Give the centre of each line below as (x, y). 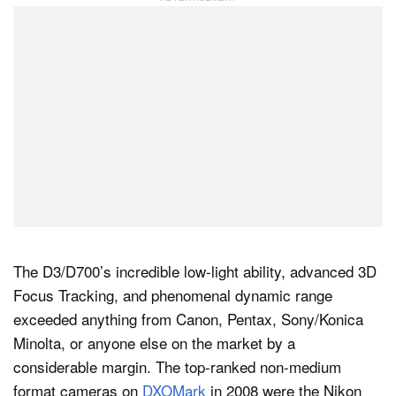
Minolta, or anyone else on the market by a (154, 342)
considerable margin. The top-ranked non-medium (177, 366)
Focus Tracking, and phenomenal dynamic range (173, 294)
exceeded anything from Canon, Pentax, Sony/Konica (188, 318)
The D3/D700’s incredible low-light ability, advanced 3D (195, 270)
